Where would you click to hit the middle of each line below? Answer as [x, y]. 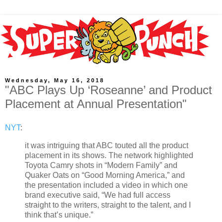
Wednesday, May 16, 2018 [55, 81]
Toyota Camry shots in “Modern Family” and [101, 165]
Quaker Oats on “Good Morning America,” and [105, 175]
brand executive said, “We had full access [98, 195]
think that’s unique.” [59, 215]
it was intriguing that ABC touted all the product [107, 145]
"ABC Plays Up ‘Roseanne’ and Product [109, 90]
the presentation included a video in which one [106, 185]
